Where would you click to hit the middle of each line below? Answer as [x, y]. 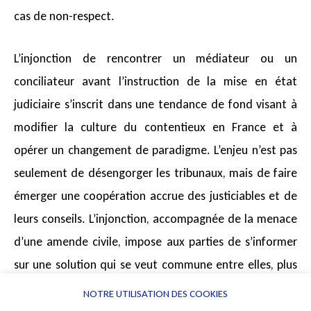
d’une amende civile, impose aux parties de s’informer [155, 242]
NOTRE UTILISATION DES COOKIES [155, 294]
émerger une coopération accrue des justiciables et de [155, 196]
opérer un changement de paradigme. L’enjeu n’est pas [155, 150]
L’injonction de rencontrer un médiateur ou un [155, 59]
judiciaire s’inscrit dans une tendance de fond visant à [155, 104]
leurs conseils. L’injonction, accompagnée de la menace [155, 219]
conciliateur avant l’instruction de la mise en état [155, 82]
